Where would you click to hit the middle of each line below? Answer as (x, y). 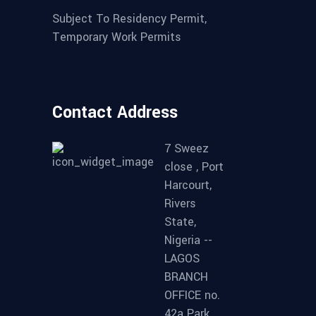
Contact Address (115, 113)
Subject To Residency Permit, (129, 18)
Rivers (180, 204)
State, (180, 222)
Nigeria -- (188, 241)
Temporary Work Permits (117, 37)
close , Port (194, 167)
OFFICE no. (192, 296)
